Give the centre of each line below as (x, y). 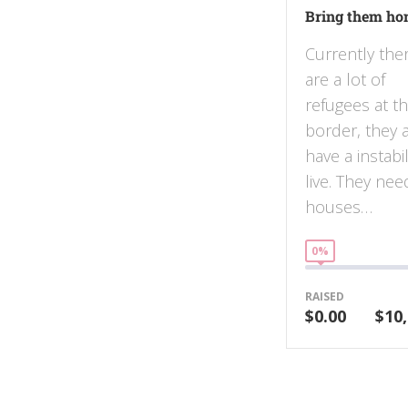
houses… (339, 207)
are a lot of (345, 80)
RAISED (325, 297)
